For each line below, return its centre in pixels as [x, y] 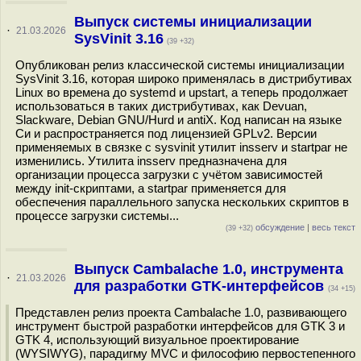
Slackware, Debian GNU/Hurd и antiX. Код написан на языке [178, 120]
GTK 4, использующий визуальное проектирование [157, 340]
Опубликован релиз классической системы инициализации [180, 65]
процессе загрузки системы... [97, 216]
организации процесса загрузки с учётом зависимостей [169, 174]
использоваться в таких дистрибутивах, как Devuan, [161, 106]
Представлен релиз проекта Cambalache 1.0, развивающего [181, 312]
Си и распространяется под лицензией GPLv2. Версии [166, 133]
